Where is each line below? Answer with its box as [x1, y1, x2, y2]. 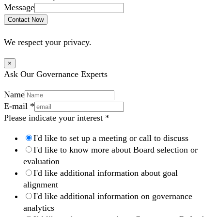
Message [4, 2, 34, 13]
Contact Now [8, 16, 44, 24]
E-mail [4, 101, 30, 111]
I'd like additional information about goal [33, 168, 178, 178]
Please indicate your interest [4, 113, 105, 123]
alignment [23, 180, 58, 190]
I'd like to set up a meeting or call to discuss [33, 133, 188, 143]
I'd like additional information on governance [33, 191, 192, 201]
